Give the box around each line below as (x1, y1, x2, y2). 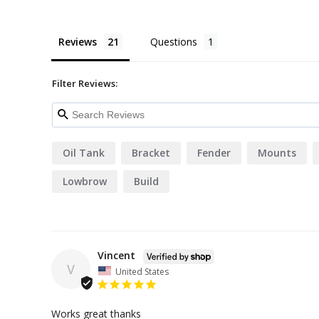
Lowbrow (63, 174, 107, 188)
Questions (150, 34, 197, 48)
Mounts (258, 145, 296, 159)
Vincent (98, 248, 135, 262)
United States (115, 265, 169, 277)
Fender (197, 145, 231, 159)
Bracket (132, 145, 170, 159)
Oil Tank (63, 145, 105, 159)
